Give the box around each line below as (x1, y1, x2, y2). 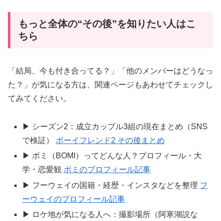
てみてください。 (8, 94, 71, 103)
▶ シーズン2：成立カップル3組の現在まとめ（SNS (22, 122, 208, 131)
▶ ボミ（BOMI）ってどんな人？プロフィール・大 (22, 151, 202, 160)
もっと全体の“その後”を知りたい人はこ (18, 18, 196, 30)
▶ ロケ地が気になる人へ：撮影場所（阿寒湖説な (22, 210, 198, 219)
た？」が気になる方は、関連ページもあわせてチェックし (8, 80, 213, 89)
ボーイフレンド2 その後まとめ (56, 136, 165, 145)
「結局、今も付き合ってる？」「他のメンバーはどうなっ (8, 67, 213, 75)
